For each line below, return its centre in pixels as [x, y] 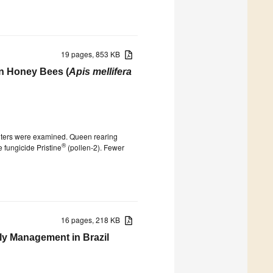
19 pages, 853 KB [93, 54]
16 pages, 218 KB [93, 219]
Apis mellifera [100, 71]
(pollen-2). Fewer [95, 147]
